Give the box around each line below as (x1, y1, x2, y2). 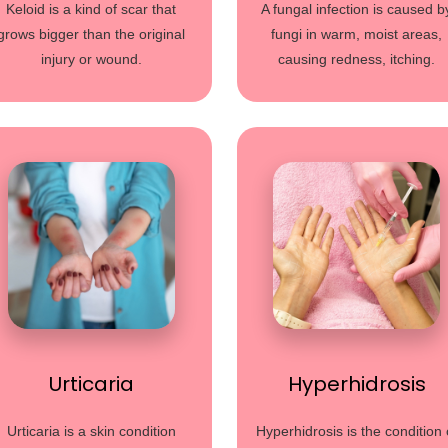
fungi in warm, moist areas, (271, 26, 443, 42)
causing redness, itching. (278, 51, 436, 67)
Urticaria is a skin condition (6, 423, 176, 439)
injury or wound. (40, 51, 142, 67)
